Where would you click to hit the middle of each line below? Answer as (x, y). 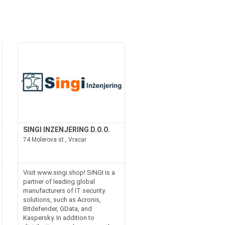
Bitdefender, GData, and (57, 208)
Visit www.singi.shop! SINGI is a (69, 172)
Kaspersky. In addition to (59, 217)
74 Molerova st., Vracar (54, 139)
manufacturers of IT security (64, 190)
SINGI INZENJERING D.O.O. (66, 129)
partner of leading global (59, 181)
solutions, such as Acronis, (62, 199)
